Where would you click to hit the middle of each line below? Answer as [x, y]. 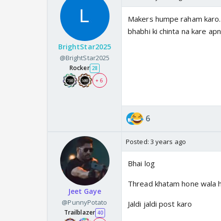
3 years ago [168, 142]
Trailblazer [79, 213]
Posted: [138, 142]
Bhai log [141, 164]
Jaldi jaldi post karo [160, 204]
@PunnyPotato [85, 203]
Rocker [80, 68]
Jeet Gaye [85, 191]
